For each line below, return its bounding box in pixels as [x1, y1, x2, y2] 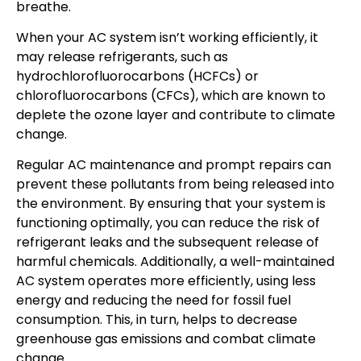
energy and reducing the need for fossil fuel [16, 291, 291, 310]
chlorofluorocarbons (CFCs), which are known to [16, 86, 326, 106]
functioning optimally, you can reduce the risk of [16, 214, 320, 233]
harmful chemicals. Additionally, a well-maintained [16, 252, 334, 272]
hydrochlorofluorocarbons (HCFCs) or [16, 67, 259, 86]
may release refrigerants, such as [16, 48, 228, 67]
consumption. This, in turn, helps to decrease [16, 310, 297, 330]
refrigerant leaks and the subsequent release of [16, 233, 319, 252]
